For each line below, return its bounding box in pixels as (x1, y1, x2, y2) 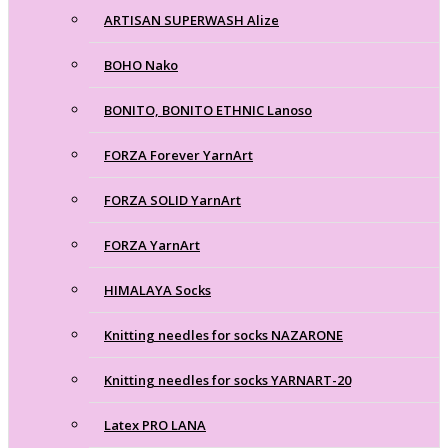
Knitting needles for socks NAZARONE (104, 325, 343, 344)
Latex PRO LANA (104, 415, 206, 434)
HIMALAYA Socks (104, 280, 211, 299)
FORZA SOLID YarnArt (104, 190, 241, 209)
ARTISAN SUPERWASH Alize (104, 10, 279, 29)
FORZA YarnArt (104, 235, 200, 254)
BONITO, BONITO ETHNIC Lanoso (104, 100, 312, 119)
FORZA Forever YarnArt (104, 145, 253, 164)
